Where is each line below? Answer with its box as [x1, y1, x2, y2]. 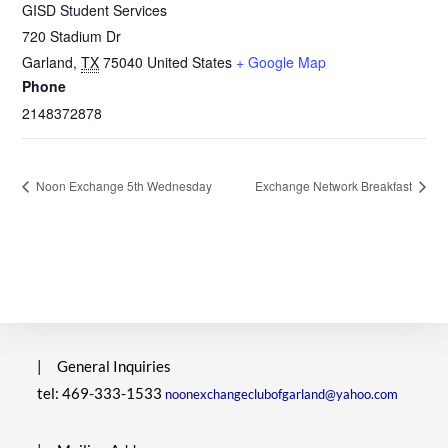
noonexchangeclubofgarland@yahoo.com [165, 386, 399, 403]
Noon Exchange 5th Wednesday [33, 177, 213, 195]
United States [147, 52, 233, 72]
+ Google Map [236, 52, 327, 72]
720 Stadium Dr [22, 26, 122, 46]
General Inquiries [54, 357, 172, 376]
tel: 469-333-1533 [37, 384, 163, 403]
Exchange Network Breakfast [254, 177, 415, 195]
